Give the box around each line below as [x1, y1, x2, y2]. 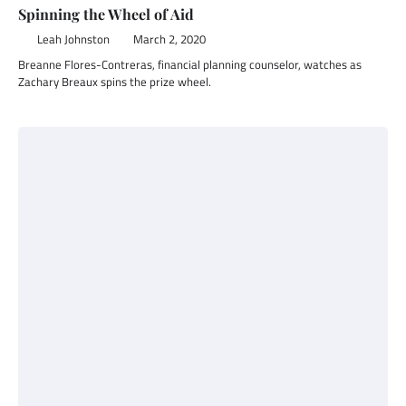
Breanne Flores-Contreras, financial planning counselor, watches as [18, 55, 362, 73]
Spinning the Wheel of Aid [18, 5, 194, 24]
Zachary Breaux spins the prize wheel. [18, 72, 211, 91]
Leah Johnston [36, 31, 110, 48]
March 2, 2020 [132, 31, 206, 48]
